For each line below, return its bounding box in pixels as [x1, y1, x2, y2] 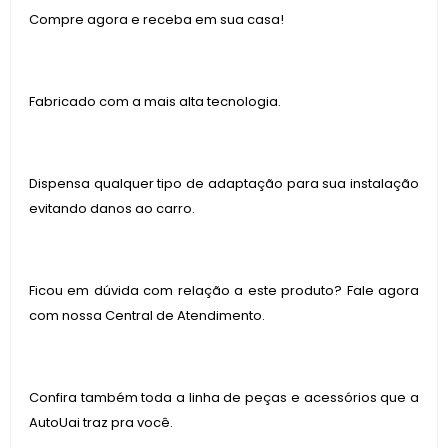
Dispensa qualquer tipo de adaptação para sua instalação [29, 174, 419, 193]
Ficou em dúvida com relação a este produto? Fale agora [29, 281, 419, 300]
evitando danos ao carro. [29, 199, 195, 218]
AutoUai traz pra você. [29, 413, 173, 432]
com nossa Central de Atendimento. [29, 306, 265, 325]
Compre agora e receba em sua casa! [29, 10, 284, 29]
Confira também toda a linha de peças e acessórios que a [29, 388, 419, 407]
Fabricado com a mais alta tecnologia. [29, 92, 281, 111]
